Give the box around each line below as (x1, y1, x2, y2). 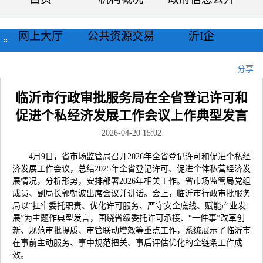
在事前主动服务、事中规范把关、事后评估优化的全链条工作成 (12, 238, 242, 247)
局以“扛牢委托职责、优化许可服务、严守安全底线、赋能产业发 (12, 201, 246, 210)
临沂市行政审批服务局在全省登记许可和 (15, 90, 248, 105)
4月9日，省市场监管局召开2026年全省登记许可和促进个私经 (29, 152, 251, 161)
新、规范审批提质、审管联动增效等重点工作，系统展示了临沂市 (12, 226, 251, 235)
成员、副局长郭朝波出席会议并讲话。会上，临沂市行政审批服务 (12, 189, 251, 198)
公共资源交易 (87, 30, 154, 42)
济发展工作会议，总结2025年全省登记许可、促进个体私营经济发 (12, 164, 251, 173)
